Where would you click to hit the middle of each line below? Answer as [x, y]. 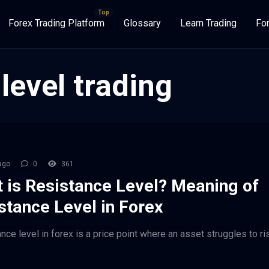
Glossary [142, 23]
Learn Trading [208, 23]
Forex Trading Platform [56, 23]
